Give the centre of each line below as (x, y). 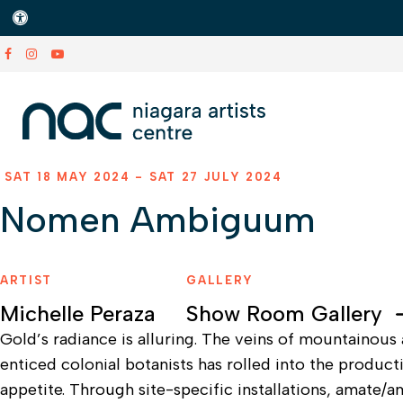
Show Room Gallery (285, 313)
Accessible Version (94, 17)
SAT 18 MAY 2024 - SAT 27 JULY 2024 (143, 177)
